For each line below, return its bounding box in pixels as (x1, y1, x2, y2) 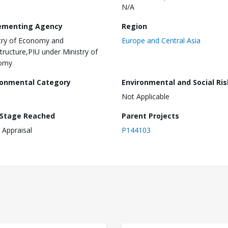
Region (122, 21, 147, 31)
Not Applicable (122, 91, 169, 101)
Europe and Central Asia (122, 35, 201, 45)
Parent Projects (122, 110, 179, 121)
